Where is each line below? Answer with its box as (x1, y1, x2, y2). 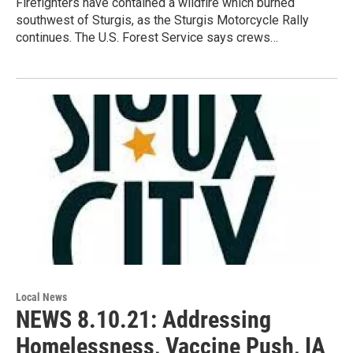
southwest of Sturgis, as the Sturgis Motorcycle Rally (16, 12, 309, 28)
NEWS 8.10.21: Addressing (16, 305, 271, 333)
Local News (16, 290, 67, 303)
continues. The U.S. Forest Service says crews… (16, 29, 278, 45)
